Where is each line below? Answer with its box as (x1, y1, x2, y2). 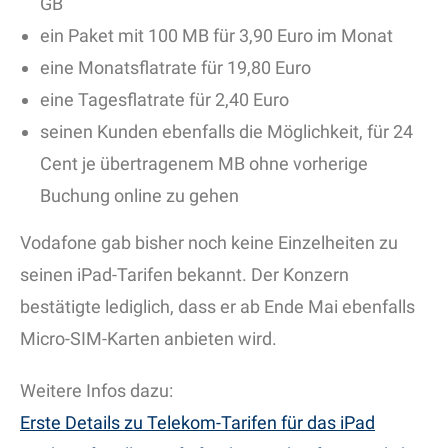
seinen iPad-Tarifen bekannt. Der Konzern (20, 264, 349, 286)
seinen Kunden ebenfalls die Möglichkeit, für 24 (40, 121, 413, 143)
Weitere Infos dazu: (20, 380, 173, 402)
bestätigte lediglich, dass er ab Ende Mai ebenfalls (20, 296, 415, 318)
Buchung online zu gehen (40, 185, 239, 207)
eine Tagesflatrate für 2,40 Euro (40, 89, 289, 111)
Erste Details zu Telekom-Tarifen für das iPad (20, 412, 375, 434)
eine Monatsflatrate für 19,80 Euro (40, 57, 311, 79)
